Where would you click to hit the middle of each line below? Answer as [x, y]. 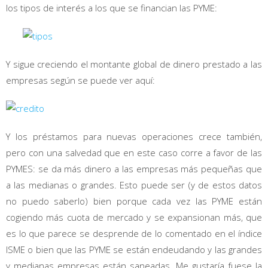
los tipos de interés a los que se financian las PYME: [112, 8]
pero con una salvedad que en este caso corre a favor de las [134, 153]
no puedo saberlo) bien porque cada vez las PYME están [134, 201]
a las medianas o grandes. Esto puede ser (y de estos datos [134, 185]
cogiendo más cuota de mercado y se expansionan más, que [134, 217]
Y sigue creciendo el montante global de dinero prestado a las [134, 64]
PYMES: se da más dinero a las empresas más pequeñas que [134, 169]
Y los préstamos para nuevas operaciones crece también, [134, 137]
